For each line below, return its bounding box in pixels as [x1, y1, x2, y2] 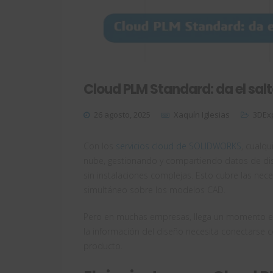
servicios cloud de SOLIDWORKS [116, 140, 241, 152]
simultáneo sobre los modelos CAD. [83, 184, 225, 196]
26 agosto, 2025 [94, 109, 151, 121]
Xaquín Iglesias [174, 109, 230, 121]
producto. [83, 240, 122, 252]
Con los [83, 140, 116, 152]
